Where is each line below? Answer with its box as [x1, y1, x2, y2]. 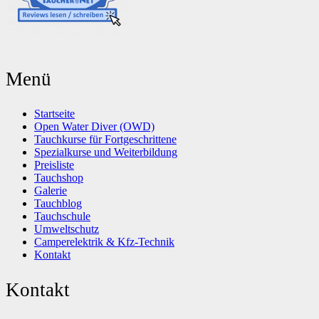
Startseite [34, 108, 75, 120]
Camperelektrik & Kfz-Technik [34, 236, 174, 248]
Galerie [34, 184, 67, 197]
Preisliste [34, 159, 74, 171]
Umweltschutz [34, 223, 99, 235]
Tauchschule [34, 210, 90, 222]
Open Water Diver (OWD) [34, 120, 155, 132]
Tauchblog [34, 197, 82, 209]
